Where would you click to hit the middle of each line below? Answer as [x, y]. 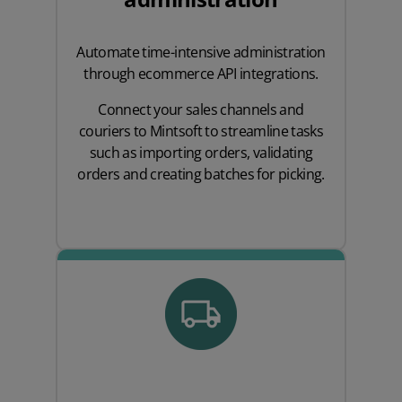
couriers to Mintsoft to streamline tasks [201, 131]
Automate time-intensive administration [201, 52]
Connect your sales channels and [201, 110]
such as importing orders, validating [201, 153]
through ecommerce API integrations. [201, 74]
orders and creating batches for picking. [201, 175]
